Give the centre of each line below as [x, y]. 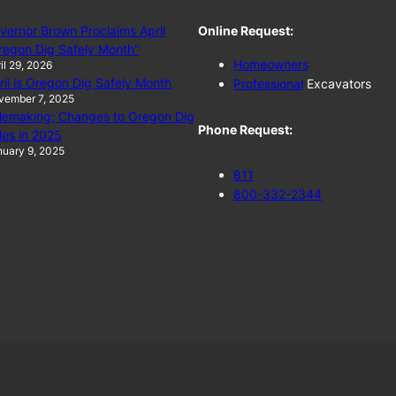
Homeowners [271, 64]
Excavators [337, 83]
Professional [268, 83]
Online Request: [246, 30]
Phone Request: [245, 129]
